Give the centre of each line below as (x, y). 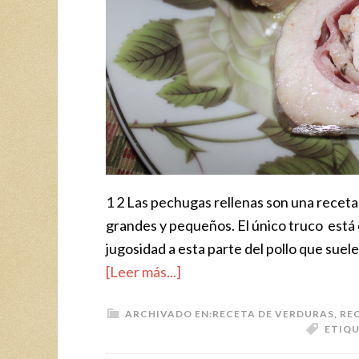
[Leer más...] (143, 271)
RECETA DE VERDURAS (273, 313)
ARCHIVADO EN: (169, 313)
